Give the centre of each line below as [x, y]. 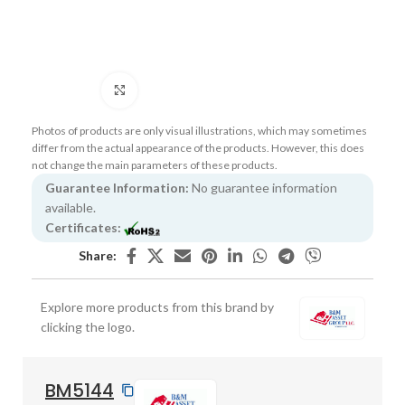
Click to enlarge [181, 89]
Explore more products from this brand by [157, 306]
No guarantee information [263, 187]
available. [71, 207]
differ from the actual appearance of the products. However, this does [198, 147]
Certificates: [83, 227]
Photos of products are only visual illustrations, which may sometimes [199, 130]
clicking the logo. [88, 326]
